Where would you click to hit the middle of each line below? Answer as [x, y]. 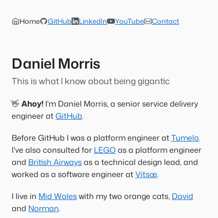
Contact [166, 21]
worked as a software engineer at [73, 174]
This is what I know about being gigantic [91, 81]
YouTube [130, 21]
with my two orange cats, [124, 196]
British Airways [55, 162]
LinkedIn [93, 21]
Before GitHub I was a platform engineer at [91, 138]
